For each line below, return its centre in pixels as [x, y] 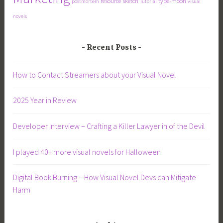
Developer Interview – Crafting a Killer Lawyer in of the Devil [109, 126]
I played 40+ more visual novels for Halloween [87, 152]
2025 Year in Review [45, 100]
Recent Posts [111, 48]
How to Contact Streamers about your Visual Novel [95, 74]
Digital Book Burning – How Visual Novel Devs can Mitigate [105, 177]
